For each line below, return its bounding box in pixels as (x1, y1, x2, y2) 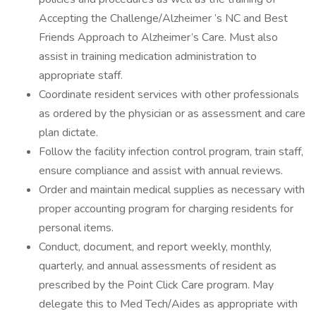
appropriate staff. (39, 68, 123, 83)
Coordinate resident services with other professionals (39, 87, 299, 102)
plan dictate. (39, 125, 98, 140)
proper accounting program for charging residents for (39, 201, 293, 217)
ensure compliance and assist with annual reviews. (39, 163, 283, 178)
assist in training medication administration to (39, 49, 257, 64)
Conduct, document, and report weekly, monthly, (39, 239, 272, 255)
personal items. (39, 220, 114, 236)
